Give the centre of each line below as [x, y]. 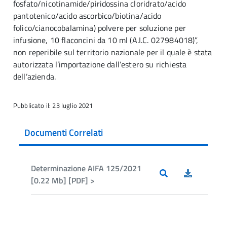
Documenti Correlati [64, 133]
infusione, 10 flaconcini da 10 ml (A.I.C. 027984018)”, [106, 40]
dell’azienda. [35, 77]
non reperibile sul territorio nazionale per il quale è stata [113, 52]
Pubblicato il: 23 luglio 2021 [53, 105]
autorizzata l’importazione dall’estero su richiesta [100, 64]
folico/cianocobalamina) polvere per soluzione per [100, 28]
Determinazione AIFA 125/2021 [86, 168]
